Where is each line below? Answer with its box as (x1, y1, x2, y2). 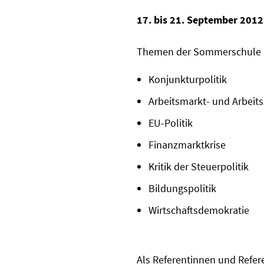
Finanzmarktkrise (148, 138, 226, 152)
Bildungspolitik (148, 181, 216, 196)
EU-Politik (148, 116, 193, 130)
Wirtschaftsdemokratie (148, 203, 249, 217)
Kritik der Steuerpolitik (148, 160, 249, 174)
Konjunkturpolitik (148, 72, 227, 87)
